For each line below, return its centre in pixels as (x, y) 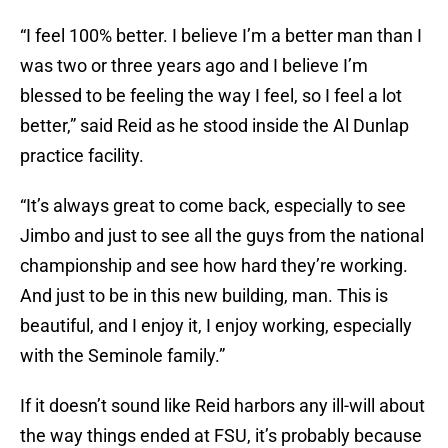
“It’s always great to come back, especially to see (213, 206)
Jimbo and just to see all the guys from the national (222, 236)
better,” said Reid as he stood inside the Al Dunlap (214, 126)
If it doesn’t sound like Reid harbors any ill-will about (222, 406)
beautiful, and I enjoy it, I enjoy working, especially (216, 326)
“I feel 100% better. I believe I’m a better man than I (221, 36)
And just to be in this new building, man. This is (204, 296)
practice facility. (82, 156)
